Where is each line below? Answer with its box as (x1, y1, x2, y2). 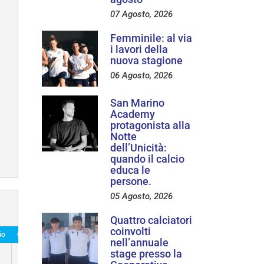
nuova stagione (110, 54, 183, 67)
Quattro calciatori (110, 213, 192, 226)
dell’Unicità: (110, 141, 167, 154)
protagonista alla (110, 118, 190, 131)
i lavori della (110, 42, 168, 55)
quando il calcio (110, 152, 184, 165)
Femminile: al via (110, 31, 192, 44)
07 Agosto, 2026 (110, 8, 173, 19)
